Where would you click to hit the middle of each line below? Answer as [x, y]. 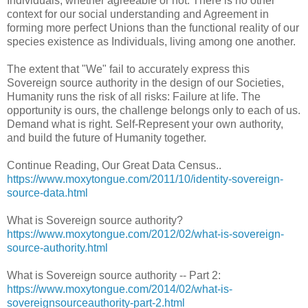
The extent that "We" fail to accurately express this [128, 69]
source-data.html [47, 192]
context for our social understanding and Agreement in [138, 14]
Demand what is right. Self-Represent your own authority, [145, 124]
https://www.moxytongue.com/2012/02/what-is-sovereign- [145, 234]
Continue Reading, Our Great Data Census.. [114, 165]
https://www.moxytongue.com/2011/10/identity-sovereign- [145, 179]
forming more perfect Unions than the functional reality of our [153, 27]
